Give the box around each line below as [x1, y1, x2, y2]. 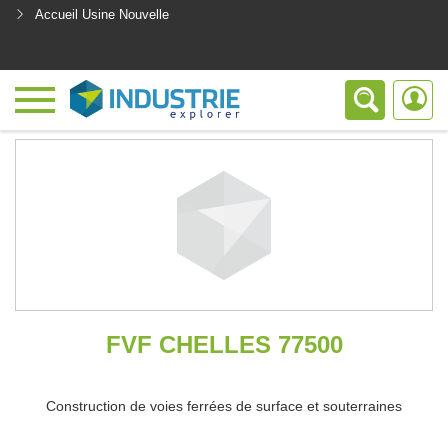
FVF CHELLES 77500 [105, 331, 343, 358]
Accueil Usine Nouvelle [35, 7, 169, 22]
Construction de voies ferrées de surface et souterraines [46, 398, 402, 414]
